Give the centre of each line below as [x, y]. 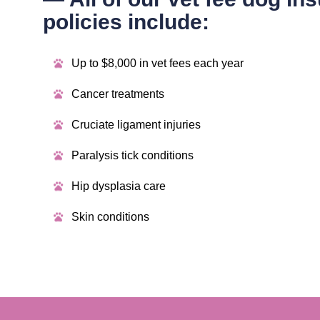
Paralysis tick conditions [132, 156]
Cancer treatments [118, 94]
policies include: [126, 22]
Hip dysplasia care [119, 186]
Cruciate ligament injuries [136, 125]
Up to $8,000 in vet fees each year [157, 64]
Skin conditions [110, 217]
